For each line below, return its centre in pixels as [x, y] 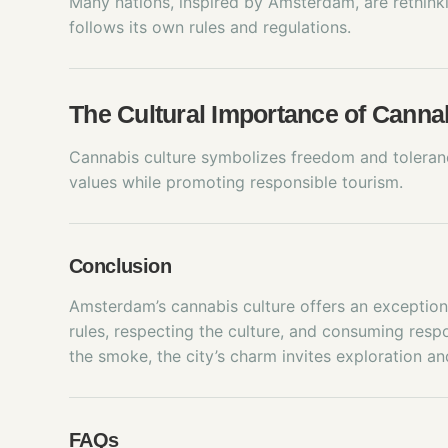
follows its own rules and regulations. [210, 27]
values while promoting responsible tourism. [236, 182]
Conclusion [120, 266]
